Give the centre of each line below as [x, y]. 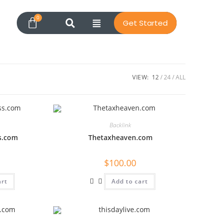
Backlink [120, 125]
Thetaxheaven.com [120, 137]
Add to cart [129, 181]
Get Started [146, 23]
